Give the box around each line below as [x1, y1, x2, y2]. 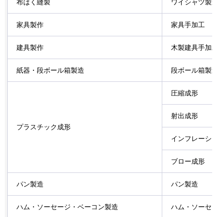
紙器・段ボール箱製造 [16, 66, 84, 74]
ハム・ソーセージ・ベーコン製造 [16, 202, 118, 211]
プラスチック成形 [16, 123, 71, 131]
